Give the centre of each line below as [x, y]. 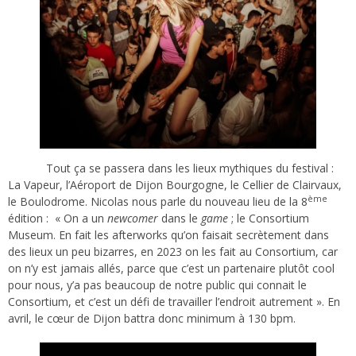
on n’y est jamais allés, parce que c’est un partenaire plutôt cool [171, 268]
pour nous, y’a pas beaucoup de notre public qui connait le [157, 284]
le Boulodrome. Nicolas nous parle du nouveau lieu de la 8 [158, 201]
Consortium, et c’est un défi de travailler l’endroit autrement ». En [174, 301]
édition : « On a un [58, 218]
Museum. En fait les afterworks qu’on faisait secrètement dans [168, 234]
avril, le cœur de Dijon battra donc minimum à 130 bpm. [152, 318]
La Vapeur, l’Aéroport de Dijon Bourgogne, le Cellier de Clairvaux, [175, 184]
